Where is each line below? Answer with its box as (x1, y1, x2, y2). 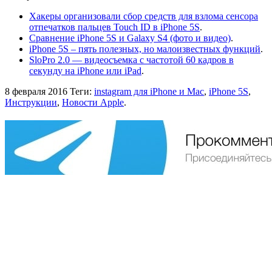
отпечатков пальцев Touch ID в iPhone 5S (29, 22, 200, 33)
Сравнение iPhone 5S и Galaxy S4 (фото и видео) (29, 33, 231, 44)
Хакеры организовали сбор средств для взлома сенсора (29, 11, 258, 22)
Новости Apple (62, 97, 124, 108)
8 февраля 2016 (5, 86, 67, 97)
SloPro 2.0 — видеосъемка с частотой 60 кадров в (29, 55, 234, 66)
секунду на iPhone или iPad (29, 66, 141, 76)
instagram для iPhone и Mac (94, 86, 204, 97)
